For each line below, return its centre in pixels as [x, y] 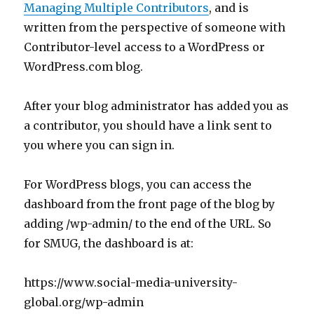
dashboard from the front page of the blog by [150, 204]
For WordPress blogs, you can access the [138, 184]
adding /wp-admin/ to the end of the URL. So [148, 224]
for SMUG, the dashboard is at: [109, 243]
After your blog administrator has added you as [157, 106]
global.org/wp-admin [84, 302]
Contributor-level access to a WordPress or [145, 47]
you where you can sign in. [100, 145]
